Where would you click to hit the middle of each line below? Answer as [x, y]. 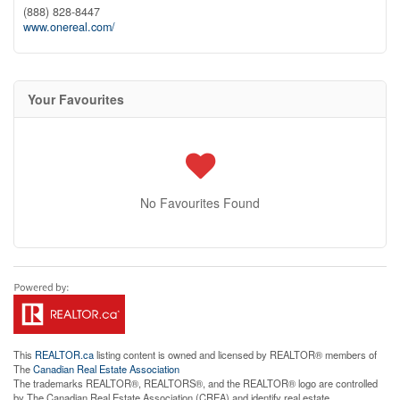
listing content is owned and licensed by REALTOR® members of [235, 354]
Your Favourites [76, 99]
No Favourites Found [200, 202]
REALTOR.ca [64, 354]
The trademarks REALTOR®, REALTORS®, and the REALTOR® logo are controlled [196, 383]
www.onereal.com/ [69, 26]
